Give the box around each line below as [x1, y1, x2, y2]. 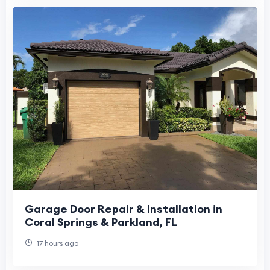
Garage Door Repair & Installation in [25, 201, 222, 216]
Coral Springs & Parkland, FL [25, 215, 177, 229]
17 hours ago [35, 238, 78, 248]
